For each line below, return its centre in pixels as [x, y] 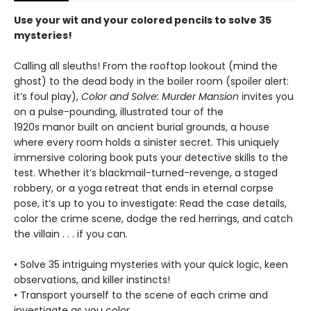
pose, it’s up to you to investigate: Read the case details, [150, 204]
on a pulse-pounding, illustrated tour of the [119, 112]
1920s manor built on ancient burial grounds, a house [142, 127]
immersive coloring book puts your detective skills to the [151, 158]
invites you [266, 97]
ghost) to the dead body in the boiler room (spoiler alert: [151, 82]
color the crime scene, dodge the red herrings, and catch [153, 219]
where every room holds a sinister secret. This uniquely [146, 143]
